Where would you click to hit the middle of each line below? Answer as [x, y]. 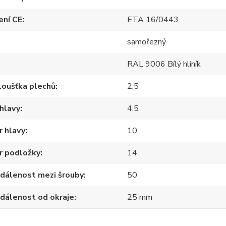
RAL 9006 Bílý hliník [164, 64]
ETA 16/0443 [153, 20]
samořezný [147, 42]
